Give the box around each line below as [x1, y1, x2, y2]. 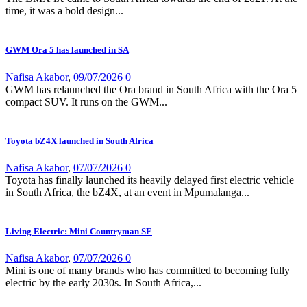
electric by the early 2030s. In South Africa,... [5, 277, 201, 289]
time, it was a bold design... [5, 5, 123, 17]
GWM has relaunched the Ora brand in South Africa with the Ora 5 [5, 83, 297, 95]
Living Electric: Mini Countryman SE [5, 226, 152, 237]
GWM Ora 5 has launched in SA [5, 45, 129, 56]
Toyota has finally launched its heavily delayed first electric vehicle [5, 173, 294, 186]
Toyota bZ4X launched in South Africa [5, 135, 153, 146]
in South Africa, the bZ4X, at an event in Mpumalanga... [5, 186, 249, 198]
